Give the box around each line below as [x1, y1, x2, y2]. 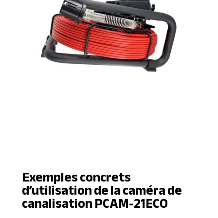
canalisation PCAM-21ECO [21, 191, 168, 217]
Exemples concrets [21, 165, 131, 190]
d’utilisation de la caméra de [21, 178, 182, 203]
